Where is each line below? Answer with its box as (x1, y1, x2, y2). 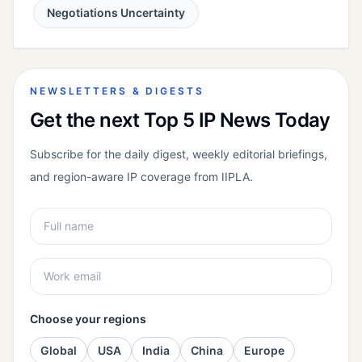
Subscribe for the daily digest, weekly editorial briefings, (30, 147, 327, 162)
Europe (244, 343, 284, 358)
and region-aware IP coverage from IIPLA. (30, 170, 253, 184)
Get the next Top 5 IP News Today (30, 108, 330, 133)
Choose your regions (30, 312, 146, 326)
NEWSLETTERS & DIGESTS (30, 85, 204, 98)
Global (40, 343, 77, 358)
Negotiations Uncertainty (47, 6, 185, 20)
